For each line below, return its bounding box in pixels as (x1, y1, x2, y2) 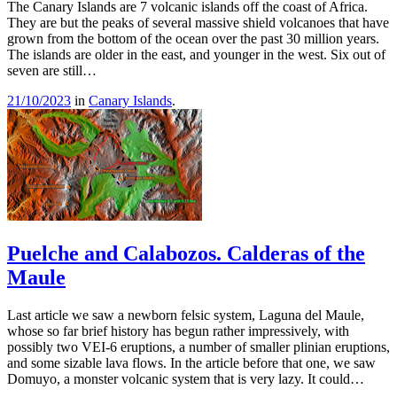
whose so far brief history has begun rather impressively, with (7, 323, 349, 339)
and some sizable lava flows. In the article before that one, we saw (7, 354, 376, 370)
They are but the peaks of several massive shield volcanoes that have (7, 14, 389, 30)
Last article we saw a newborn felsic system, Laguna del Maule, (7, 307, 364, 323)
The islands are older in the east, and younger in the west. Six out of (7, 46, 385, 62)
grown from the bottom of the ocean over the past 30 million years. (7, 30, 379, 46)
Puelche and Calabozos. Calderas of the (7, 241, 365, 265)
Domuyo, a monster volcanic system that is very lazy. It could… (7, 370, 364, 386)
